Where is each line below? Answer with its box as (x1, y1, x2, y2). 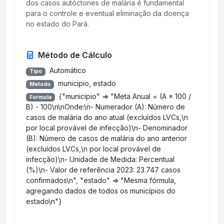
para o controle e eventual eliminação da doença (26, 9, 189, 18)
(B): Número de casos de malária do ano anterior (26, 134, 187, 143)
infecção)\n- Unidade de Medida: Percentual (26, 155, 174, 164)
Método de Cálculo (38, 50, 112, 60)
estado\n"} (26, 197, 61, 206)
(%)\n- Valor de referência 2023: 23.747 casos (26, 165, 180, 174)
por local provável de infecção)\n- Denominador (26, 123, 187, 132)
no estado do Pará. (26, 19, 89, 28)
